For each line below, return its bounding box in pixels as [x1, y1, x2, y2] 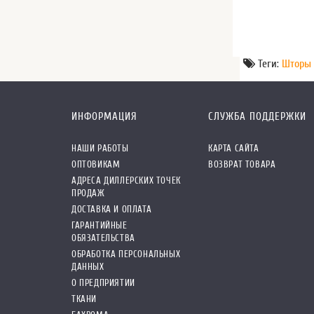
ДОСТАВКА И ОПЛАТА [71, 203, 152, 214]
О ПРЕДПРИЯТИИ [71, 277, 135, 288]
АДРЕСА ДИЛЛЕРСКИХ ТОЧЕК [71, 175, 181, 186]
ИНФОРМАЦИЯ [71, 110, 137, 123]
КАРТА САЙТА [208, 142, 259, 153]
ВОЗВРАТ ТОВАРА [208, 158, 276, 170]
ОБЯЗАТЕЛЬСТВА [71, 232, 135, 243]
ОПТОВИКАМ [71, 158, 121, 170]
